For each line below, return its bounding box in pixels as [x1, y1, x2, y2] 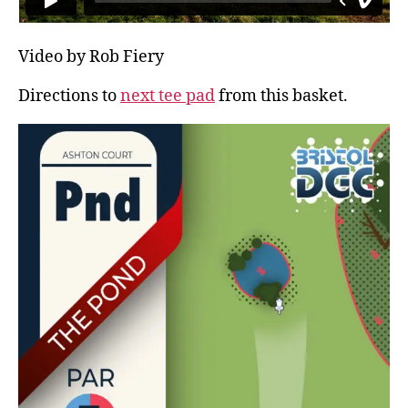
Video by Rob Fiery [18, 46, 164, 68]
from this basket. [215, 86, 348, 107]
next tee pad [120, 86, 215, 107]
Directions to [18, 86, 120, 107]
